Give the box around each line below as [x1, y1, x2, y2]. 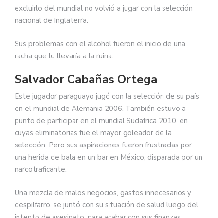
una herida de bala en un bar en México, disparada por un [15, 152, 202, 163]
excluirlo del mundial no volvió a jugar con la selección [15, 3, 193, 14]
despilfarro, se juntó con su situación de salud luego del [15, 200, 198, 210]
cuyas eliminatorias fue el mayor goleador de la [15, 128, 172, 138]
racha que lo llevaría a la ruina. [15, 51, 113, 61]
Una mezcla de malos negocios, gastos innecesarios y [15, 187, 191, 198]
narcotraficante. [15, 164, 67, 175]
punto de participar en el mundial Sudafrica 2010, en [15, 116, 188, 126]
